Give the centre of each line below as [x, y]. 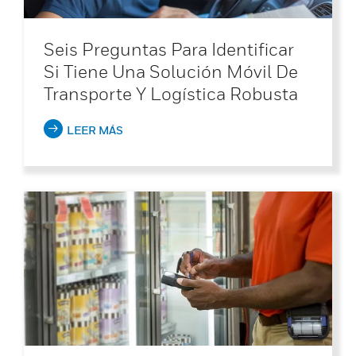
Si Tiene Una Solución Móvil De [171, 71]
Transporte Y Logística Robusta [171, 93]
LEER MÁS [95, 130]
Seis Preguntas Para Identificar [169, 49]
